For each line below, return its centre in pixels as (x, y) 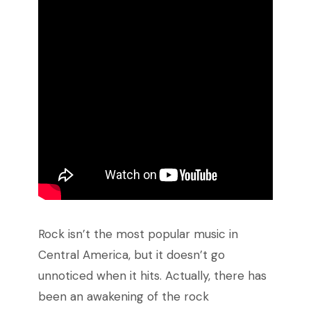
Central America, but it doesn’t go (131, 255)
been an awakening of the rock (123, 297)
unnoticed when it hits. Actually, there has (152, 276)
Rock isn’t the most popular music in (138, 234)
